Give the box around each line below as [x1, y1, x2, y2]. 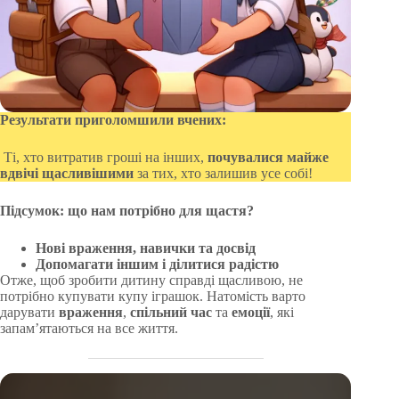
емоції [232, 304, 270, 320]
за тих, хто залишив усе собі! [134, 165, 313, 181]
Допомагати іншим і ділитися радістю [36, 256, 279, 272]
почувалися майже [208, 149, 329, 165]
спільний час [130, 304, 212, 320]
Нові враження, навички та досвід [36, 240, 256, 256]
